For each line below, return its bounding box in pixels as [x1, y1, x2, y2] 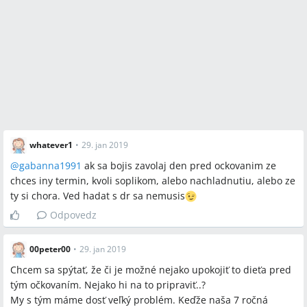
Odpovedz [50, 208, 97, 221]
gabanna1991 [19, 159, 82, 172]
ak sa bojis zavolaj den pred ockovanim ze [82, 159, 276, 172]
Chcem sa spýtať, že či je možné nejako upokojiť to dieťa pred [10, 263, 291, 276]
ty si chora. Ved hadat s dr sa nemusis [10, 189, 185, 202]
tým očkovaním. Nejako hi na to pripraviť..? [10, 278, 206, 291]
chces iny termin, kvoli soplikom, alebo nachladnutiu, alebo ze [10, 174, 295, 187]
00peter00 [29, 243, 71, 255]
